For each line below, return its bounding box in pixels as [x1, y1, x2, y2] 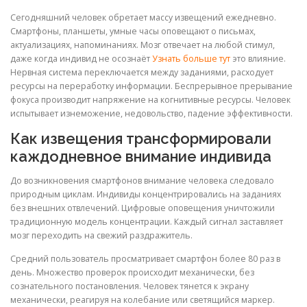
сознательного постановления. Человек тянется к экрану [10, 280, 249, 292]
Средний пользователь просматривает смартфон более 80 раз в [10, 252, 280, 265]
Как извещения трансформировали [10, 130, 271, 148]
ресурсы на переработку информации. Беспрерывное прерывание [10, 80, 293, 93]
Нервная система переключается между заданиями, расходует [10, 66, 273, 79]
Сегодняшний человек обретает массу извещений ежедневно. [10, 12, 276, 24]
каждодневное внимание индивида [10, 147, 271, 166]
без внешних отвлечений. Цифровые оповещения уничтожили [10, 202, 275, 214]
